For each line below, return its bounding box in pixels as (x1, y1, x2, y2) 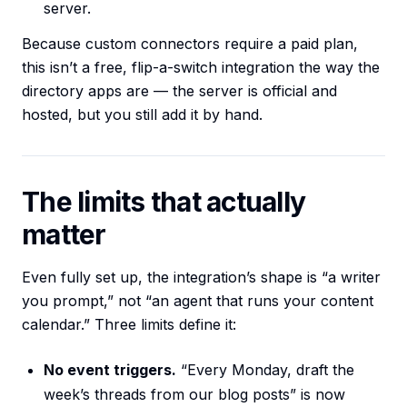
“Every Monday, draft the (176, 361, 354, 380)
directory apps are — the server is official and (22, 82, 337, 101)
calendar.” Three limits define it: (22, 315, 236, 334)
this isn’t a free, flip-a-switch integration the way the (22, 58, 380, 77)
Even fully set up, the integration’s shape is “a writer (22, 268, 381, 287)
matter (22, 218, 106, 252)
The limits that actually (22, 185, 305, 219)
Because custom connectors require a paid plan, (22, 35, 358, 54)
